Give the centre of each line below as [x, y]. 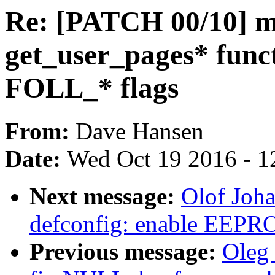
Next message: [105, 196]
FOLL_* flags [92, 88]
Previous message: [126, 252]
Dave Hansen [140, 131]
